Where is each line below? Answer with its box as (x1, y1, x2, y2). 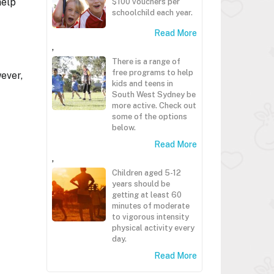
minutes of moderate (112, 201, 190, 210)
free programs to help (112, 68, 193, 77)
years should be (112, 179, 170, 188)
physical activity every (112, 223, 194, 232)
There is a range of (112, 57, 180, 66)
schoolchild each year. (112, 8, 193, 17)
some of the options (112, 112, 187, 121)
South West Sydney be (112, 90, 196, 99)
